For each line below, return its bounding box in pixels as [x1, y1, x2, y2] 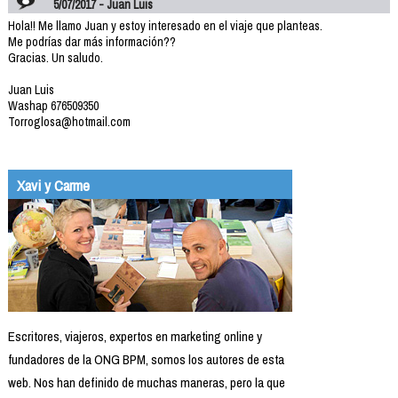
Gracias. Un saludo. [7, 49, 103, 66]
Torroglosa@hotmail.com [7, 113, 131, 130]
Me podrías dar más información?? [7, 33, 176, 50]
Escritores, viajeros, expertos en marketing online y [7, 326, 262, 346]
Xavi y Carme [16, 174, 90, 195]
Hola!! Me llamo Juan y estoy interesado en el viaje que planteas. [7, 17, 322, 34]
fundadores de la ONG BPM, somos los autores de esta [7, 349, 284, 369]
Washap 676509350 [7, 97, 99, 114]
